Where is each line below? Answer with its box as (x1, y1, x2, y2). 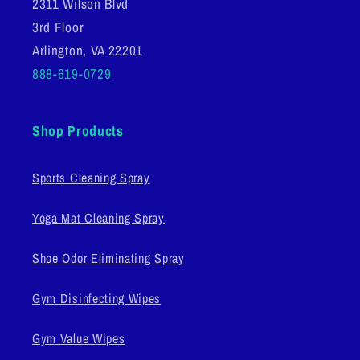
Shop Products (32, 121, 124, 141)
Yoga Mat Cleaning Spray (32, 209, 165, 227)
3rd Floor (32, 18, 84, 37)
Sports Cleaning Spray (32, 169, 150, 187)
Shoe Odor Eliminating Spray (32, 249, 185, 268)
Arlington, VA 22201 (32, 41, 144, 60)
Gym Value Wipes (32, 329, 125, 348)
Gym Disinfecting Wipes (32, 289, 162, 308)
